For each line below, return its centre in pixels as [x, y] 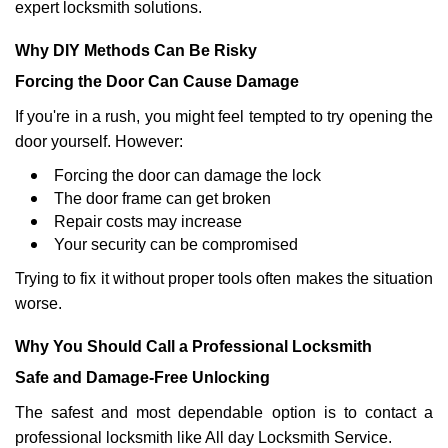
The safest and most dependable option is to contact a [224, 412]
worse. [38, 303]
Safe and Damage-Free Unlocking [142, 377]
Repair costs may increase [148, 221]
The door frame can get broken [162, 198]
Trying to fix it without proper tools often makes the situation [224, 278]
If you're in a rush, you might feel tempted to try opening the [224, 116]
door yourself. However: [99, 141]
